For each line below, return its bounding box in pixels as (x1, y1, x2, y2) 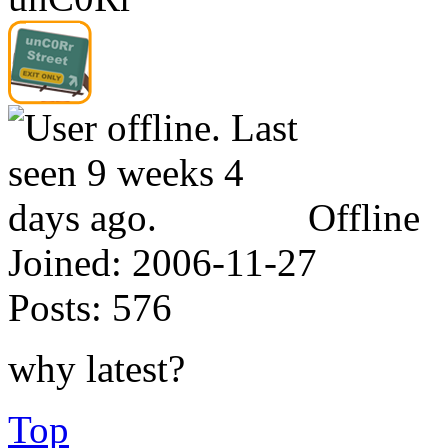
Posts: (8, 285, 102, 329)
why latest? (8, 346, 185, 390)
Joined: (8, 240, 122, 284)
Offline (308, 195, 420, 239)
